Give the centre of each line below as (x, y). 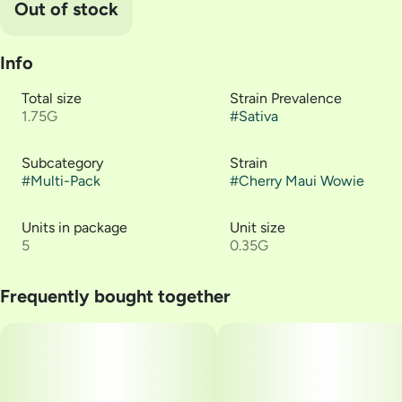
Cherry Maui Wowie (301, 181)
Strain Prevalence (286, 98)
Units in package (74, 227)
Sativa (258, 116)
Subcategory (62, 163)
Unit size (258, 227)
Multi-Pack (66, 181)
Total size (52, 98)
